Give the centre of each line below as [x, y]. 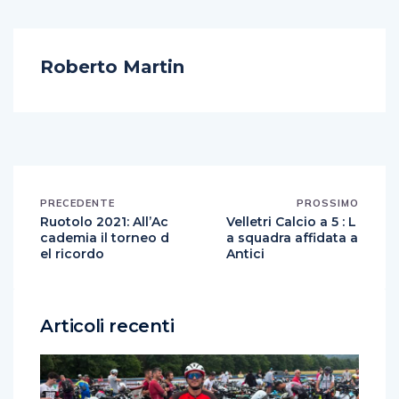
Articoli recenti [107, 326]
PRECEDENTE [77, 203]
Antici [245, 254]
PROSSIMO [328, 203]
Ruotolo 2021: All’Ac [104, 222]
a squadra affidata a [292, 238]
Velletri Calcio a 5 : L [291, 222]
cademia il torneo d [105, 238]
